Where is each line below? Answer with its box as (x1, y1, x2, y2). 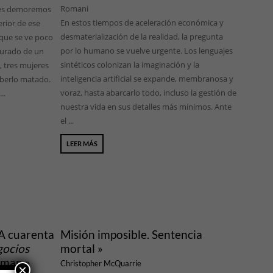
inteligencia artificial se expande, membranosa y (60, 73, 234, 85)
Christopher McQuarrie (60, 258, 142, 269)
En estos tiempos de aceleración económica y (60, 17, 224, 29)
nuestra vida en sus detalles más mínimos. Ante (60, 101, 232, 113)
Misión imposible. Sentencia (60, 227, 203, 242)
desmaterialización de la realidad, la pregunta (60, 31, 224, 43)
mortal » (60, 241, 104, 256)
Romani (60, 3, 89, 15)
